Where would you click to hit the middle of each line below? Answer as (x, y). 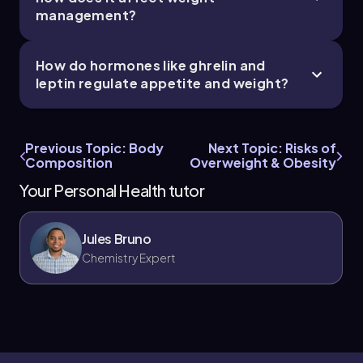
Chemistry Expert (129, 257)
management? (86, 15)
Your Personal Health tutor (112, 190)
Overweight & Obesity (263, 162)
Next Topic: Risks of (272, 147)
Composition (69, 162)
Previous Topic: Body (94, 147)
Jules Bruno (117, 238)
